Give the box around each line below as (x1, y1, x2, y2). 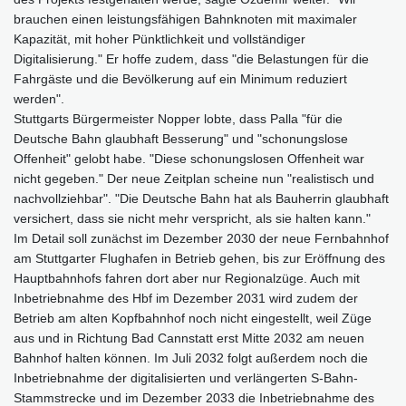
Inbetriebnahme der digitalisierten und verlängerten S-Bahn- (14, 370, 358, 385)
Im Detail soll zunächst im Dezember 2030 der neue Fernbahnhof (14, 230, 389, 246)
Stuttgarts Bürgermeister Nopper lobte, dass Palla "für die (14, 111, 343, 126)
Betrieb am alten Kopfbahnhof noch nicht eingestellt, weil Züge (14, 310, 372, 325)
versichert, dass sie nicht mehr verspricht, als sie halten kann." (14, 210, 371, 226)
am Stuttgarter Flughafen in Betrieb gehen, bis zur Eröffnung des (14, 250, 385, 266)
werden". (14, 91, 64, 106)
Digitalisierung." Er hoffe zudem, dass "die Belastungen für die (14, 51, 369, 66)
